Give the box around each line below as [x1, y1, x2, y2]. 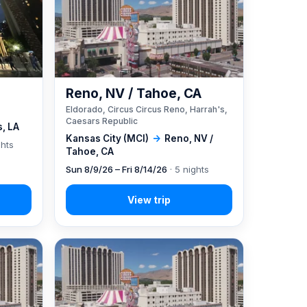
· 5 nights [167, 163, 209, 175]
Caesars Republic [65, 115, 138, 126]
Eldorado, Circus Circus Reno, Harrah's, [65, 103, 228, 114]
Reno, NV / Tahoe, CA [65, 85, 201, 101]
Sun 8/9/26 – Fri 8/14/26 [65, 163, 167, 175]
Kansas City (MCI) [65, 132, 149, 144]
